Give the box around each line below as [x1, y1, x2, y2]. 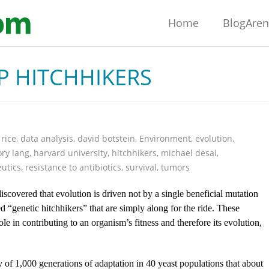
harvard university [34, 147, 107, 159]
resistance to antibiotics [25, 162, 121, 173]
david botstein [77, 133, 135, 144]
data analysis [20, 133, 73, 144]
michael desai [161, 147, 217, 159]
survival [125, 162, 157, 173]
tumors [161, 162, 190, 173]
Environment [139, 133, 191, 144]
